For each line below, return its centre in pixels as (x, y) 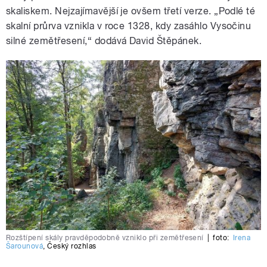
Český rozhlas (72, 246)
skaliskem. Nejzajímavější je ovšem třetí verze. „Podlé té (131, 11)
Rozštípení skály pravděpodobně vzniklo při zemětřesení (105, 238)
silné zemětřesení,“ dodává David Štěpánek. (104, 41)
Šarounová (25, 246)
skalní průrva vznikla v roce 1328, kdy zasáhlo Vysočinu (129, 26)
